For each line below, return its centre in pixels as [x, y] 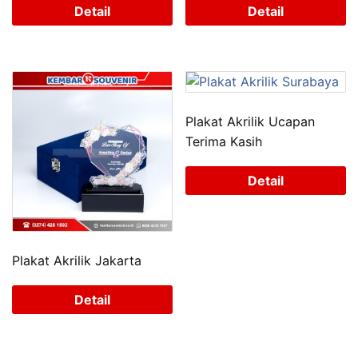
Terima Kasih [224, 142]
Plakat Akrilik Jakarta [77, 261]
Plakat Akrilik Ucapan [251, 122]
